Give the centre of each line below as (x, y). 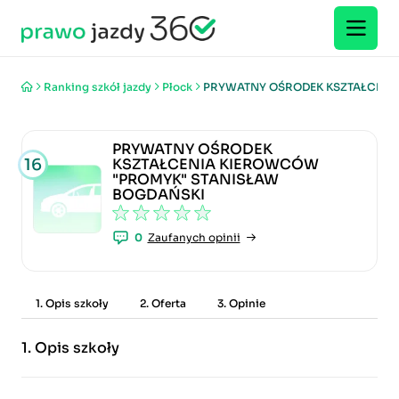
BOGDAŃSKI (158, 195)
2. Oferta (163, 303)
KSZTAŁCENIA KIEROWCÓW (215, 164)
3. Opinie (241, 303)
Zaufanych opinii (194, 237)
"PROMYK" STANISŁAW (195, 179)
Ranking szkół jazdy (98, 86)
